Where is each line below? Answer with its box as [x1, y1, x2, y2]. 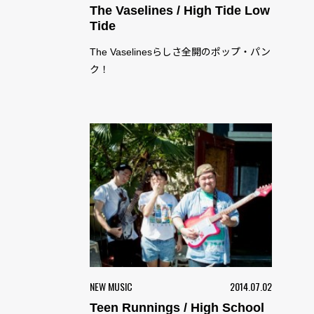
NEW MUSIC [90, 278, 132, 294]
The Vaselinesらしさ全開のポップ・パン [90, 46, 271, 58]
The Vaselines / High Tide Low [90, 4, 270, 18]
